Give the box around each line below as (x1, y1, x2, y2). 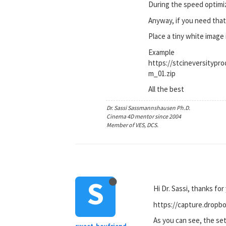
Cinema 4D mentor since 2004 (106, 112, 182, 120)
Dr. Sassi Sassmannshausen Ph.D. (106, 103, 191, 111)
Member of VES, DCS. (106, 121, 159, 129)
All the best (148, 84, 185, 94)
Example (148, 47, 175, 57)
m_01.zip (148, 68, 176, 78)
